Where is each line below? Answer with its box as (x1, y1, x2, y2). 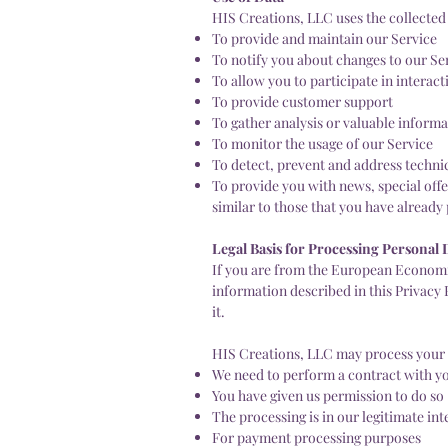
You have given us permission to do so (212, 385, 444, 405)
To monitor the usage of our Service (212, 133, 433, 153)
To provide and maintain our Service (212, 28, 437, 48)
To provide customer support (212, 91, 393, 111)
